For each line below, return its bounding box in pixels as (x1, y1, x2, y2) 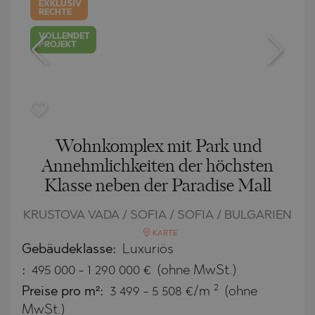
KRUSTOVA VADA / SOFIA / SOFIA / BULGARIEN (23, 209, 292, 221)
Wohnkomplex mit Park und (56, 138, 262, 155)
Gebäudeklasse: (22, 243, 120, 257)
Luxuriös (122, 243, 174, 257)
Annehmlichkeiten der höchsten (41, 157, 274, 175)
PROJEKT (39, 41, 77, 50)
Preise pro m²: (22, 285, 107, 299)
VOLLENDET (39, 32, 91, 41)
